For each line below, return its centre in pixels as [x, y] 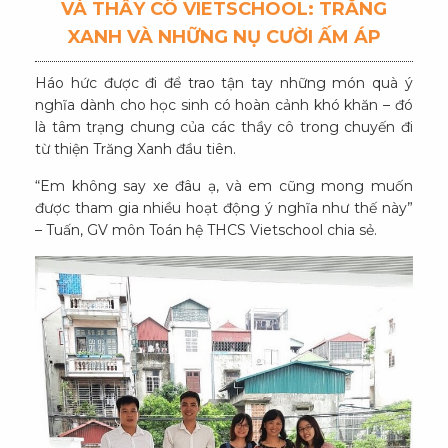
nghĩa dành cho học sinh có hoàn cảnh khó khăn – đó [224, 105]
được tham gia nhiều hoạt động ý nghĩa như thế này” [224, 208]
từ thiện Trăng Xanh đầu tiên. [136, 149]
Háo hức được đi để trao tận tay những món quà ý [224, 83]
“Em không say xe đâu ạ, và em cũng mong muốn [224, 186]
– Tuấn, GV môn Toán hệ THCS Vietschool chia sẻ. [206, 230]
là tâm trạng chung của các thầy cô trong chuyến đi [224, 127]
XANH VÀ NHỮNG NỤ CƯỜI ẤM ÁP [224, 37]
